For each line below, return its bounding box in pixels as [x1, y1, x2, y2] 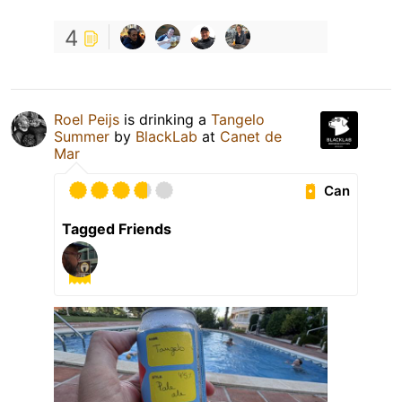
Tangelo [211, 110, 265, 129]
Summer [54, 127, 109, 146]
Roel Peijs [54, 110, 119, 129]
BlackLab [135, 127, 197, 146]
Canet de [220, 127, 282, 146]
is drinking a [119, 110, 211, 129]
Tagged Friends [62, 220, 171, 239]
